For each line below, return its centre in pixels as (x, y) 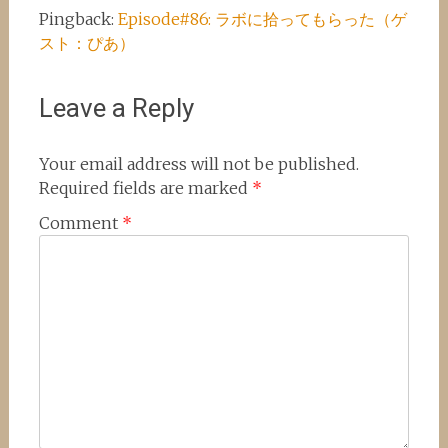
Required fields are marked (145, 188)
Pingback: (78, 19)
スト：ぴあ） (86, 43)
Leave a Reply (116, 108)
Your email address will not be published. (198, 164)
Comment (80, 223)
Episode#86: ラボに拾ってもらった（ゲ (262, 19)
